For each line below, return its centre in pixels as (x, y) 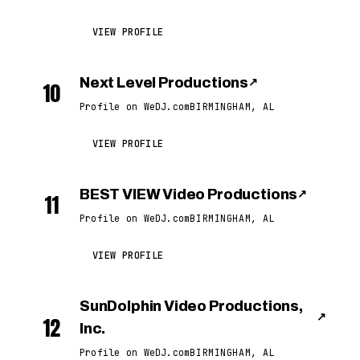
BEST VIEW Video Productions (189, 194)
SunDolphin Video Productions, (191, 306)
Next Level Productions (164, 83)
